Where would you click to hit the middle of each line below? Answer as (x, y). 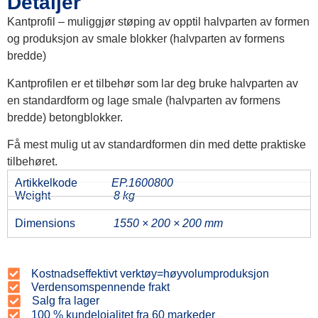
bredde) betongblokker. (65, 117)
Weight (33, 196)
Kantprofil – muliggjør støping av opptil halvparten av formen (158, 22)
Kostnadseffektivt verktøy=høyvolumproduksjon (150, 273)
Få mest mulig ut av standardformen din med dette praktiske (157, 144)
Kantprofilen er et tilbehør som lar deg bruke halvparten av (153, 83)
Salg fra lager (66, 301)
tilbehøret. (32, 161)
